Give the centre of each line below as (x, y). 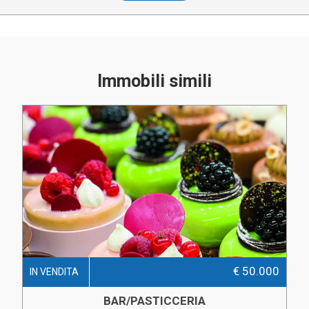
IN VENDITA (54, 271)
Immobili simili (154, 81)
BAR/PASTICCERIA (154, 300)
